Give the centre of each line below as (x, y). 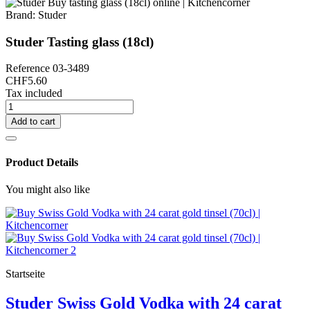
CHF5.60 (26, 81)
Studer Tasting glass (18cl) (80, 42)
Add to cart (33, 122)
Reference (29, 69)
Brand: (20, 15)
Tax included (34, 93)
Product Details (42, 162)
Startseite (25, 273)
